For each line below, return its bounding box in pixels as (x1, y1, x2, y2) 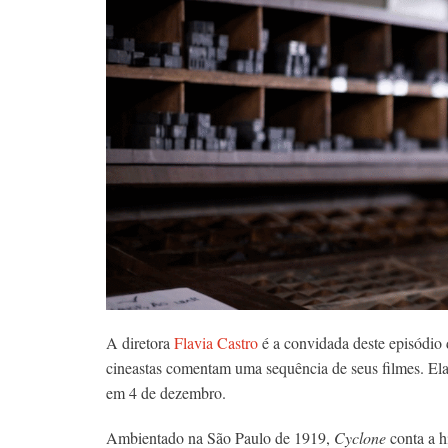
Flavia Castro (174, 332, 258, 354)
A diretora (106, 332, 174, 354)
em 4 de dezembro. (106, 382, 226, 404)
